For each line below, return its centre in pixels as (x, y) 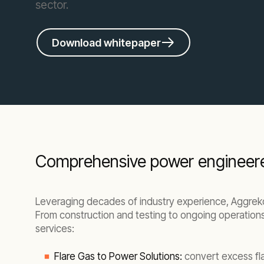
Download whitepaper (106, 42)
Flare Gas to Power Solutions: (118, 257)
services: (55, 229)
